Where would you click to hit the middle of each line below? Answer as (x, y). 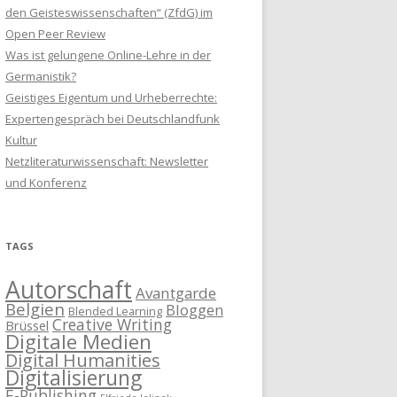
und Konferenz (46, 183)
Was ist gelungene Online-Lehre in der (108, 55)
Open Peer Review (55, 34)
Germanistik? (41, 77)
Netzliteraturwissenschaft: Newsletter (107, 162)
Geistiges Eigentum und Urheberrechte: (111, 98)
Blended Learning (115, 311)
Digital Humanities (83, 361)
